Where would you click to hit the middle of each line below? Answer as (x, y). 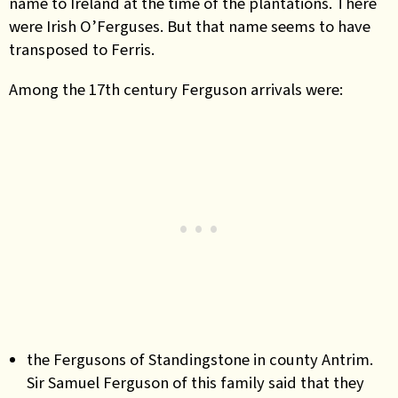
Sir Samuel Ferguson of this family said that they (195, 382)
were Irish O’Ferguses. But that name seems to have (190, 26)
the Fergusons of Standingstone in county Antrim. (200, 359)
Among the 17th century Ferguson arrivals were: (176, 89)
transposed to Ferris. (82, 49)
